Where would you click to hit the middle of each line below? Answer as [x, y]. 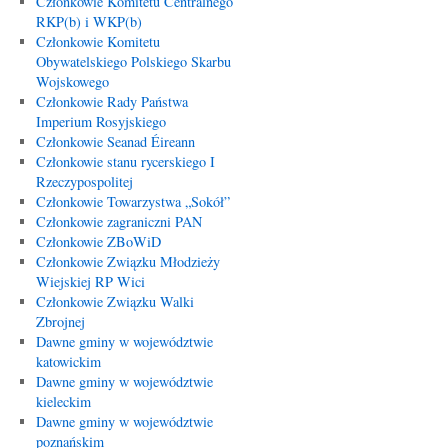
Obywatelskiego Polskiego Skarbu [133, 61]
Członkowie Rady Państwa [111, 101]
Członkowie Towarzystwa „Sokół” [132, 201]
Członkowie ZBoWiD [98, 241]
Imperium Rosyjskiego [100, 121]
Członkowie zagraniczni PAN [118, 221]
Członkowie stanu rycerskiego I [125, 161]
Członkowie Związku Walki [114, 301]
